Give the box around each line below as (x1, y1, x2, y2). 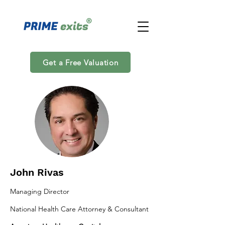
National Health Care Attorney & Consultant (10, 204, 149, 213)
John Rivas (10, 166, 64, 178)
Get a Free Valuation (42, 57, 119, 67)
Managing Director (10, 187, 69, 196)
